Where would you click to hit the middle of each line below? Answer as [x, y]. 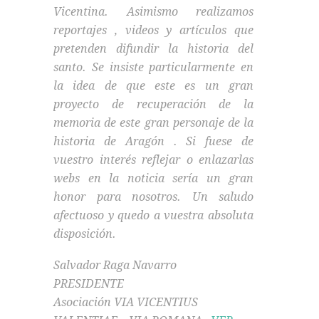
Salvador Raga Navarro [115, 266]
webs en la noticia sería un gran [153, 179]
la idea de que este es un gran [153, 86]
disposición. [85, 234]
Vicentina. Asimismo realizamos [153, 12]
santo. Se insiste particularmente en [153, 68]
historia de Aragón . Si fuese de [153, 142]
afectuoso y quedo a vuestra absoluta [153, 216]
